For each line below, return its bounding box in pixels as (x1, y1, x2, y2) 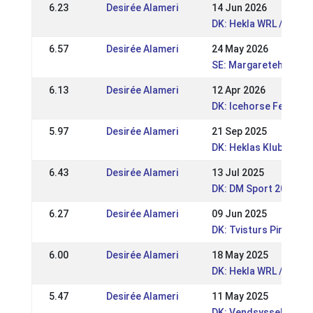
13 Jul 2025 (211, 167, 264, 178)
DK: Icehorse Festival (211, 101, 309, 112)
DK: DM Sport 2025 (211, 183, 297, 194)
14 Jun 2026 (211, 2, 267, 13)
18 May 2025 (211, 249, 268, 261)
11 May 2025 (211, 291, 268, 302)
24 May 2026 (211, 43, 268, 54)
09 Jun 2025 (211, 208, 267, 219)
